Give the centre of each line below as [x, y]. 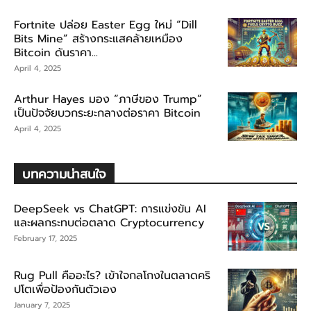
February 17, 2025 [45, 238]
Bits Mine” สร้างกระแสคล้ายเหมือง [98, 39]
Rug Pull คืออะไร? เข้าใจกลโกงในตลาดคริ [112, 275]
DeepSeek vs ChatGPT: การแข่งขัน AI [110, 209]
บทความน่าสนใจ [64, 174]
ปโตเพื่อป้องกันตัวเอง [65, 289]
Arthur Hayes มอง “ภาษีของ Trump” [108, 99]
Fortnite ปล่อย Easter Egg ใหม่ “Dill [106, 25]
